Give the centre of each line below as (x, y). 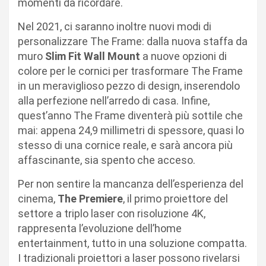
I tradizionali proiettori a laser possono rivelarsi (129, 258)
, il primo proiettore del (175, 199)
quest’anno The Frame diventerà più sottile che (130, 116)
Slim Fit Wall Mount (93, 56)
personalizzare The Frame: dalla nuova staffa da (133, 42)
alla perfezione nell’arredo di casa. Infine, (114, 101)
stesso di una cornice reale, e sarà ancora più (125, 145)
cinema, (38, 199)
